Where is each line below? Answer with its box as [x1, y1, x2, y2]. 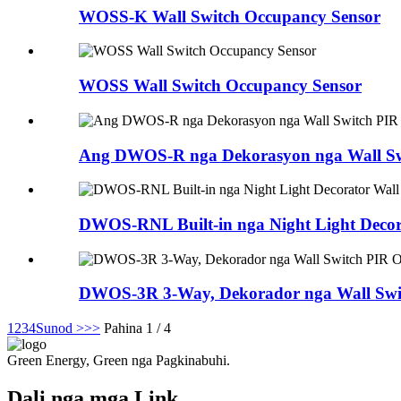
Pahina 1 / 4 [104, 320, 171, 337]
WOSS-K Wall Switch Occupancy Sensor [79, 6, 380, 26]
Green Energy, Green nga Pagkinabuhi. [7, 353, 230, 369]
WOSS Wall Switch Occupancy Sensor [79, 76, 362, 96]
